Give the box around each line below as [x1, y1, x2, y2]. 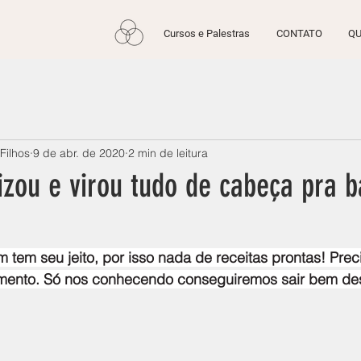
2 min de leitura [128, 145, 208, 160]
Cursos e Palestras [163, 27, 250, 39]
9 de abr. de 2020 [33, 145, 125, 160]
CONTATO [276, 27, 322, 39]
